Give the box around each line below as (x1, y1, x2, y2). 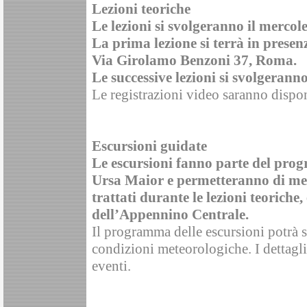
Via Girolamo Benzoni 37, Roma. (92, 52, 297, 69)
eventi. (92, 258, 131, 275)
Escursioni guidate (92, 138, 207, 155)
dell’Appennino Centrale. (92, 206, 249, 223)
